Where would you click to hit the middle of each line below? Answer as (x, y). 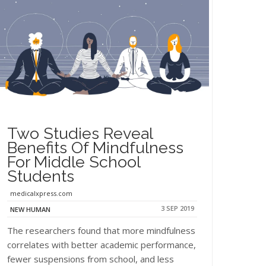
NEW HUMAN (30, 209)
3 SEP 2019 (178, 208)
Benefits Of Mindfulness (95, 148)
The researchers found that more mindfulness (101, 230)
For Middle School (74, 162)
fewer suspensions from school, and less (91, 259)
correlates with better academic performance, (102, 244)
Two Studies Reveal (80, 133)
